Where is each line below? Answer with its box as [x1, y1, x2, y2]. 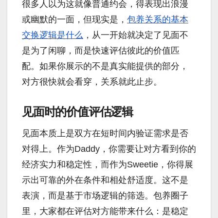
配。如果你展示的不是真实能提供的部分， [22, 61, 188, 72]
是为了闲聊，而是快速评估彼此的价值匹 [22, 46, 180, 56]
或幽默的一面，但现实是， [22, 15, 127, 25]
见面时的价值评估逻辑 [22, 105, 133, 119]
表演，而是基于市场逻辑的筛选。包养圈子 [22, 191, 188, 201]
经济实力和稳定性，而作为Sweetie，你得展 [22, 160, 193, 170]
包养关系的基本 [127, 15, 188, 25]
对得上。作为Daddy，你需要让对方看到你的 [22, 144, 196, 154]
